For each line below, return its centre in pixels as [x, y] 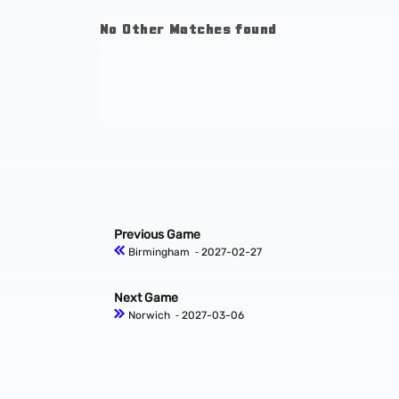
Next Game [146, 298]
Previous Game [157, 235]
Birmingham [159, 252]
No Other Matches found [188, 28]
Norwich [149, 316]
